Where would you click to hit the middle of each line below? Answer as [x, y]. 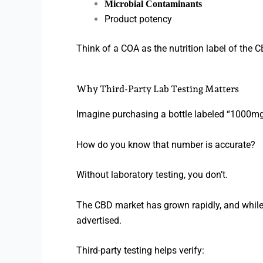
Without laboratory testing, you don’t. [152, 175]
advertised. [99, 220]
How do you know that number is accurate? [166, 144]
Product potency [138, 19]
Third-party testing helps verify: [140, 251]
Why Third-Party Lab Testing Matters [158, 89]
